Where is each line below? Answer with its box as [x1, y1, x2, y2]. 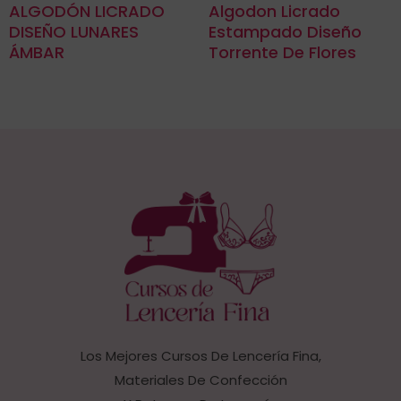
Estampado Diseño [208, 20, 362, 43]
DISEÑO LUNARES [9, 20, 139, 43]
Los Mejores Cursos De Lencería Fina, [80, 346, 321, 366]
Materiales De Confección [114, 371, 287, 390]
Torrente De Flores [208, 40, 356, 64]
